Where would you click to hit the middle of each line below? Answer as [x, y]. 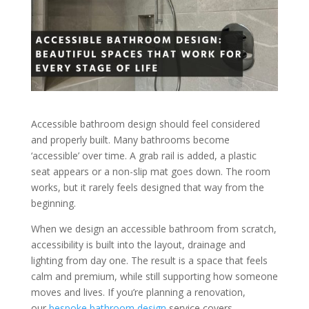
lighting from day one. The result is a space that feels [149, 260]
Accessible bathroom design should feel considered [145, 123]
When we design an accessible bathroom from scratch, [153, 228]
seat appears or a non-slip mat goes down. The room [150, 171]
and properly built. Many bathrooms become [130, 139]
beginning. [53, 203]
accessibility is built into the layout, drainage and [138, 244]
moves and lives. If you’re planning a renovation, [138, 292]
